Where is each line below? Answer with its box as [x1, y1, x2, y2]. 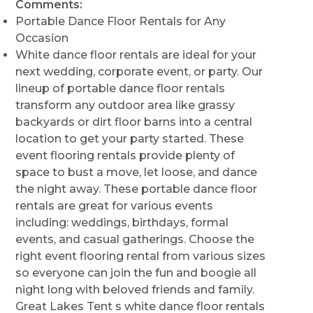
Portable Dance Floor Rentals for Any [15, 15, 226, 28]
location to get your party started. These [15, 132, 245, 145]
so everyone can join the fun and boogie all [15, 266, 257, 279]
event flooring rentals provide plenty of [15, 149, 235, 162]
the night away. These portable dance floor [15, 182, 258, 196]
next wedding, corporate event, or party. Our [15, 65, 263, 78]
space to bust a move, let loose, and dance [15, 166, 258, 179]
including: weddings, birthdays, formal [15, 216, 229, 229]
